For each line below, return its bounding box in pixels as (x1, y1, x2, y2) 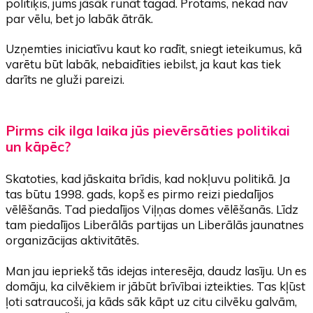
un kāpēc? (6, 137, 72, 155)
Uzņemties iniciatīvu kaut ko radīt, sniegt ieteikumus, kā (6, 41, 303, 57)
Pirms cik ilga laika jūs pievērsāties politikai (6, 121, 291, 139)
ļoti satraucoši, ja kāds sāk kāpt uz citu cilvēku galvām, (6, 293, 298, 309)
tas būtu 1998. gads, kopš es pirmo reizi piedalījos (6, 187, 275, 202)
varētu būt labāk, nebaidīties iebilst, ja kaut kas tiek (6, 57, 282, 72)
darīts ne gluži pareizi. (6, 72, 125, 87)
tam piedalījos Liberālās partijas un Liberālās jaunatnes (6, 217, 305, 233)
